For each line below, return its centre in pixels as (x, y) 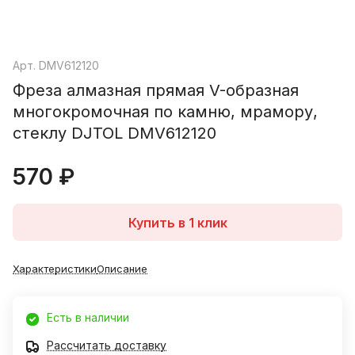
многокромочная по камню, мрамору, (165, 112)
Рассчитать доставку (107, 345)
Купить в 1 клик (177, 222)
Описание (122, 269)
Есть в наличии (88, 318)
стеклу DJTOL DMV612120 (115, 134)
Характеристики (55, 269)
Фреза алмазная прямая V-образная (156, 91)
